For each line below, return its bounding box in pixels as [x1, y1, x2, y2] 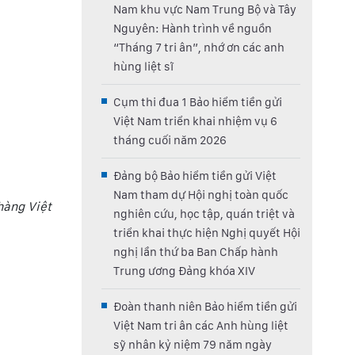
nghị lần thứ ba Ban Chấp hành [113, 245, 278, 259]
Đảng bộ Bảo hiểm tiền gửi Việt [113, 169, 277, 183]
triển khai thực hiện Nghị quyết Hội [113, 226, 300, 240]
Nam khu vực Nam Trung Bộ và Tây [113, 2, 296, 17]
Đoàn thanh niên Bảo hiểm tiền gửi [113, 300, 297, 314]
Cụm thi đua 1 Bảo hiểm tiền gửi [113, 95, 282, 109]
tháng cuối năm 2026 [113, 133, 227, 147]
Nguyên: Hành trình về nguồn [113, 21, 272, 36]
